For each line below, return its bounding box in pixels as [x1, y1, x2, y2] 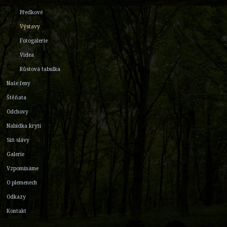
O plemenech [7, 178, 37, 186]
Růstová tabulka [20, 65, 60, 72]
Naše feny [7, 79, 30, 87]
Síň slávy [7, 136, 29, 143]
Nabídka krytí [7, 122, 41, 129]
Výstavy [20, 22, 40, 30]
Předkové [20, 8, 43, 16]
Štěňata [7, 93, 26, 101]
